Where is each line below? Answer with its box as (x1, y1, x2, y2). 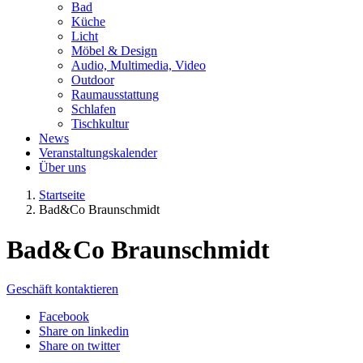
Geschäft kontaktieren (6, 282, 118, 297)
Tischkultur (71, 117, 129, 131)
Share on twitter (39, 339, 120, 353)
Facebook (39, 310, 89, 324)
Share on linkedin (39, 324, 129, 339)
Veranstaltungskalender (39, 146, 157, 160)
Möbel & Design (71, 44, 157, 58)
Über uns (39, 160, 86, 175)
